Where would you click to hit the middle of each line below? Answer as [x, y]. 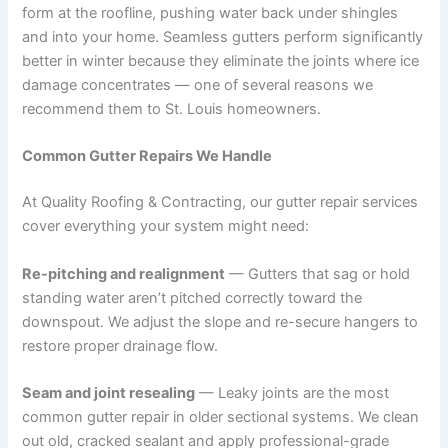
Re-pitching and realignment [124, 273]
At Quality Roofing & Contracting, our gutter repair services [220, 202]
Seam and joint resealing [109, 393]
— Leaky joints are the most [292, 393]
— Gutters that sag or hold [318, 273]
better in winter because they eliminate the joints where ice [221, 61]
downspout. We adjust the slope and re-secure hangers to [220, 321]
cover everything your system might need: [166, 226]
